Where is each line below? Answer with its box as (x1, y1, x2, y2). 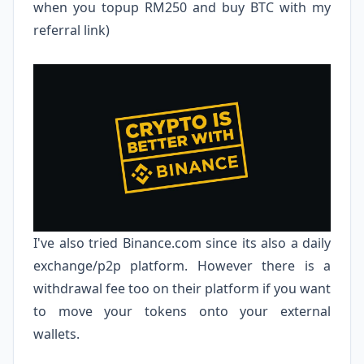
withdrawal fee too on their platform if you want (33, 279, 331, 297)
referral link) (33, 21, 113, 40)
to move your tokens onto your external (33, 301, 331, 320)
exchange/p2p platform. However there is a (33, 256, 331, 275)
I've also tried (33, 233, 123, 252)
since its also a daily (201, 233, 331, 252)
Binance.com (122, 233, 201, 252)
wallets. (33, 324, 83, 343)
